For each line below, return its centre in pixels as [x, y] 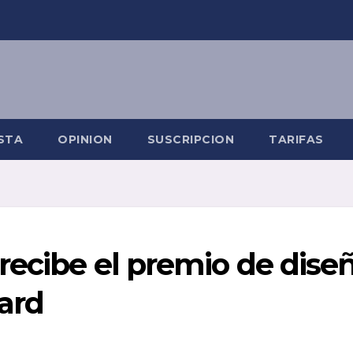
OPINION [85, 139]
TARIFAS [296, 139]
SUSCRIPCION [190, 139]
